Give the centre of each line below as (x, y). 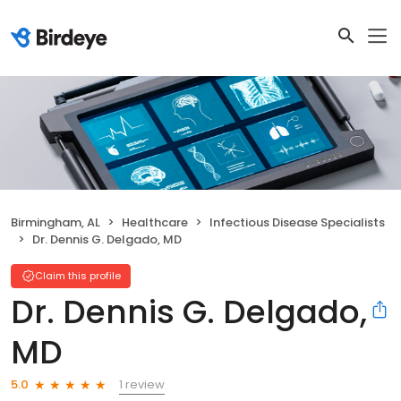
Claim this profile (78, 275)
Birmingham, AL (55, 222)
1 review (142, 384)
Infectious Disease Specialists (297, 222)
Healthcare (155, 222)
